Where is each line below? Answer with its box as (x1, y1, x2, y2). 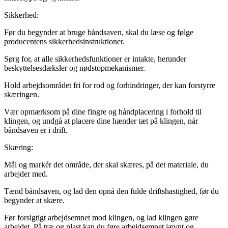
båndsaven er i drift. (4, 126, 68, 135)
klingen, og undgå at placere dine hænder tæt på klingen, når (4, 117, 198, 126)
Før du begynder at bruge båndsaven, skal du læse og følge (4, 28, 193, 37)
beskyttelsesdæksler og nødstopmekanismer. (4, 64, 145, 73)
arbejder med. (4, 169, 48, 179)
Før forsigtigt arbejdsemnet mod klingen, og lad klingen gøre (4, 213, 198, 222)
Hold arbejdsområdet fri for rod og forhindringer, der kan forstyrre (4, 81, 215, 90)
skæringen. (4, 90, 39, 99)
